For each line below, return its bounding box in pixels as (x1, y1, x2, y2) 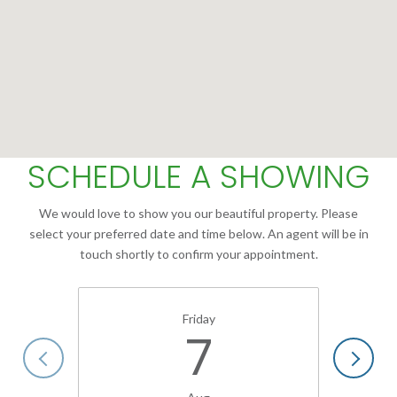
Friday (182, 311, 215, 327)
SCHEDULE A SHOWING (27, 153, 370, 199)
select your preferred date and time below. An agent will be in (28, 225, 369, 241)
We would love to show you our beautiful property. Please (39, 205, 358, 221)
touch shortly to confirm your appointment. (79, 245, 318, 261)
